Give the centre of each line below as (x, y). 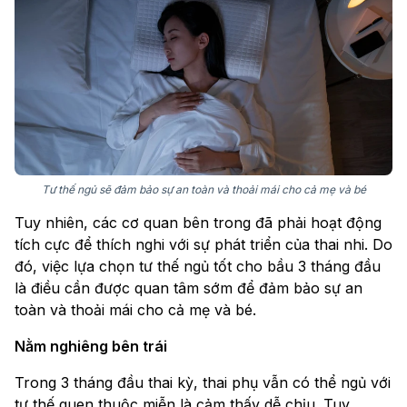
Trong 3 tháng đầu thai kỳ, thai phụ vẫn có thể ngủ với (203, 383)
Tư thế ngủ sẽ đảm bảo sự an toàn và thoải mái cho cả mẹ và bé (203, 190)
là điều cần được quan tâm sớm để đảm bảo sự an (189, 288)
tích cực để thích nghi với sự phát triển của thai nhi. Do (203, 245)
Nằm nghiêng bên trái (91, 347)
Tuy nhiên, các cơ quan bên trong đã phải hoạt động (198, 223)
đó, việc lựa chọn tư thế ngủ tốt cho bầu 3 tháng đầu (198, 267)
